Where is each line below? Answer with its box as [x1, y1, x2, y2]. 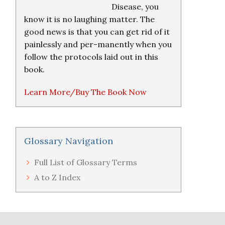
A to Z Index [34, 172, 80, 182]
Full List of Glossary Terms [34, 157, 137, 167]
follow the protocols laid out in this [24, 52, 158, 62]
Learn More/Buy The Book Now [24, 87, 147, 97]
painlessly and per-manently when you [24, 39, 172, 49]
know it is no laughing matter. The [24, 14, 155, 24]
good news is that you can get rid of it [24, 27, 170, 37]
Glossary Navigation [24, 135, 113, 147]
